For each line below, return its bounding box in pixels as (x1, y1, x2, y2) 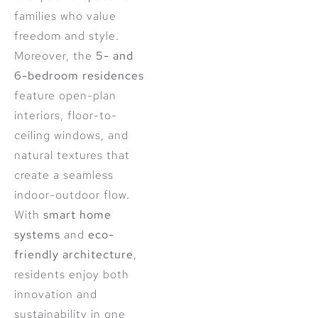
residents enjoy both (14, 266, 129, 282)
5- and (96, 48, 133, 63)
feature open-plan (14, 87, 116, 103)
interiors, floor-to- (14, 107, 117, 123)
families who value (14, 8, 116, 23)
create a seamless (14, 167, 114, 182)
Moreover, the (14, 48, 96, 63)
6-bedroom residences (14, 67, 144, 83)
